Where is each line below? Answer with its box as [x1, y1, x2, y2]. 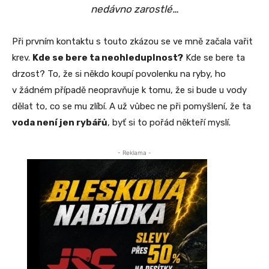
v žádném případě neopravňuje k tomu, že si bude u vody [12, 85, 247, 96]
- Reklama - [117, 149, 151, 157]
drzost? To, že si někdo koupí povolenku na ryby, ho [12, 68, 226, 80]
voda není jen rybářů [12, 117, 107, 128]
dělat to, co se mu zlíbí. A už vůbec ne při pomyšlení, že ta [12, 101, 251, 112]
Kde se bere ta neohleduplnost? [32, 52, 183, 64]
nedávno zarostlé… [91, 3, 178, 16]
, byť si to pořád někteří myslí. [107, 117, 231, 128]
